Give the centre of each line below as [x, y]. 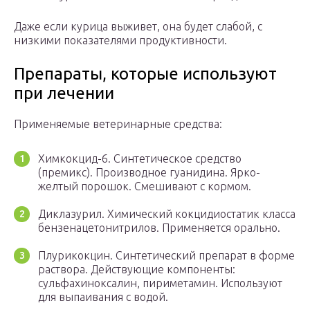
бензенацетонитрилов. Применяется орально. [159, 227]
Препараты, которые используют [145, 73]
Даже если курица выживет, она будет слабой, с [138, 26]
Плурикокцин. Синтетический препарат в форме [166, 255]
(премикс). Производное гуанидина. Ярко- [149, 172]
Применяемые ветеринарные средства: [118, 124]
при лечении [64, 93]
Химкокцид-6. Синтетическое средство [140, 158]
